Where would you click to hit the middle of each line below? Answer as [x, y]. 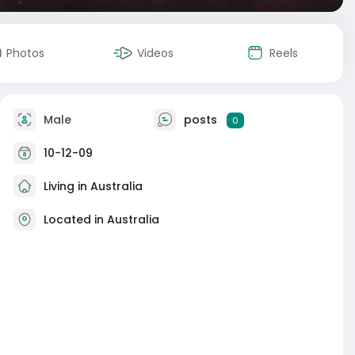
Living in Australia [92, 186]
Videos [155, 53]
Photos [25, 53]
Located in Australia [101, 219]
